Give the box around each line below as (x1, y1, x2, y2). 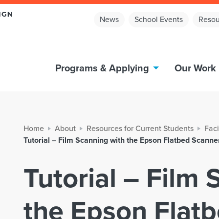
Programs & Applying (55, 61, 149, 75)
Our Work (175, 61, 216, 75)
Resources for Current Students (87, 123, 194, 134)
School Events (134, 14, 183, 25)
